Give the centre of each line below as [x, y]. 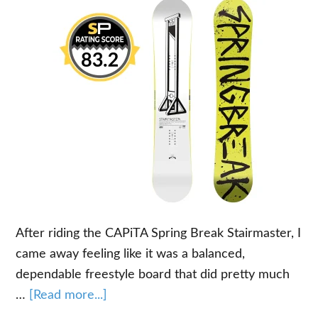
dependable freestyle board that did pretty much [153, 275]
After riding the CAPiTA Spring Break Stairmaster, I [159, 234]
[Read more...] [68, 295]
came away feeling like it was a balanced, [131, 254]
